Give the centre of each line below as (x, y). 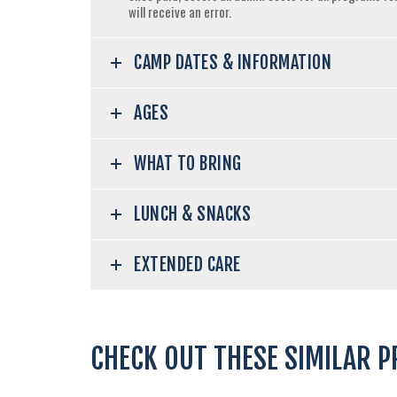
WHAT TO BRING (188, 163)
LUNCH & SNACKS (192, 214)
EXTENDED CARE (187, 264)
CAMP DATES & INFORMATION (233, 62)
